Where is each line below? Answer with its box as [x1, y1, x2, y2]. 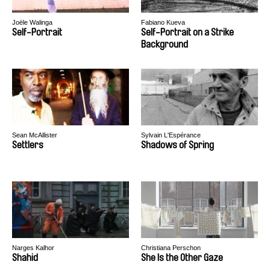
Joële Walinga [12, 19, 52, 26]
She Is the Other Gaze [141, 253, 223, 263]
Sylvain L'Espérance [141, 131, 201, 139]
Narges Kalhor [12, 244, 54, 251]
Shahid [12, 253, 38, 263]
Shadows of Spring [141, 140, 214, 150]
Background [141, 39, 188, 49]
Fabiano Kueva [141, 19, 185, 26]
